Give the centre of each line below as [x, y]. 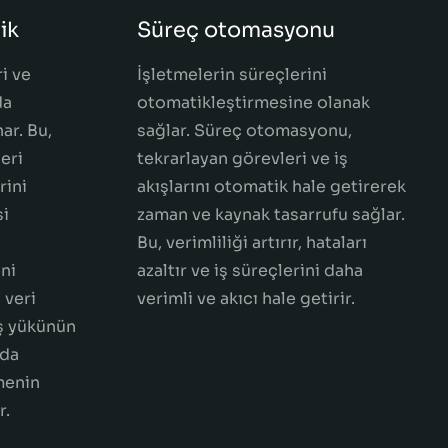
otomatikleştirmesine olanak [253, 102]
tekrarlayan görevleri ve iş [242, 158]
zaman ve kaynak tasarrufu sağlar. [271, 214]
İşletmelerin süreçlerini [232, 74]
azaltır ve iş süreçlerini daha [250, 270]
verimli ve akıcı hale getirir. [246, 298]
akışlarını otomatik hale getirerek [271, 186]
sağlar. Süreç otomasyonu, [244, 130]
